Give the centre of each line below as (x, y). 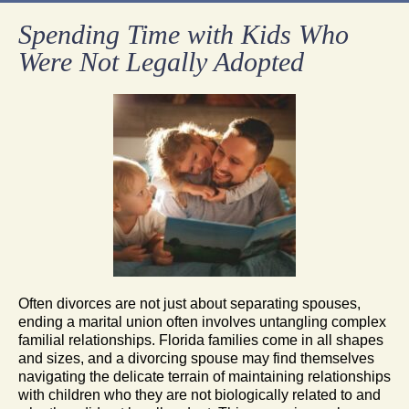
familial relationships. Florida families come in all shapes (201, 340)
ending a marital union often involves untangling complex (202, 321)
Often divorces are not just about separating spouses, (189, 303)
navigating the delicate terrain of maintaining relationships (204, 376)
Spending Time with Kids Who (184, 34)
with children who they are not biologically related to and (199, 394)
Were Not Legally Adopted (161, 61)
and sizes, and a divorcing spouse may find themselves (196, 358)
